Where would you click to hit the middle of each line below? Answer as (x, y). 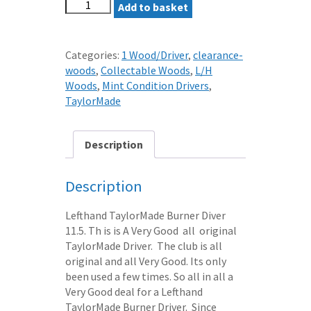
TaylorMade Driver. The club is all (144, 245)
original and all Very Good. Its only (146, 261)
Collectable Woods (145, 70)
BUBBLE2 (87, 94)
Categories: (93, 55)
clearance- (218, 55)
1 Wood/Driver (155, 55)
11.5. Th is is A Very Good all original (151, 230)
